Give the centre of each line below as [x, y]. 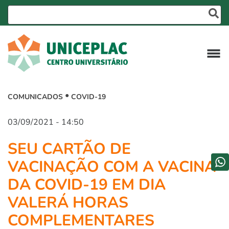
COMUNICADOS [36, 97]
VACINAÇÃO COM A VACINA [112, 167]
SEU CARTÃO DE [69, 149]
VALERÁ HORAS [68, 202]
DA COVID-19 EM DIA [87, 185]
